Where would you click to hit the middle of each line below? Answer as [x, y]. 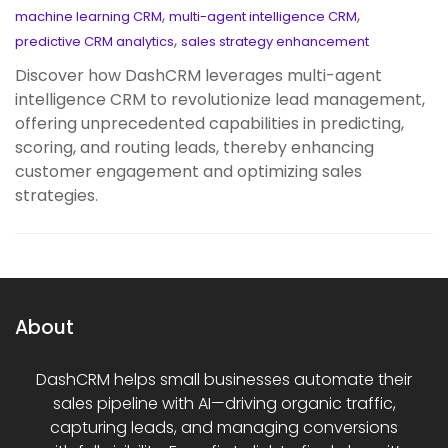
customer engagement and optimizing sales [188, 171]
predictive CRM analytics [94, 41]
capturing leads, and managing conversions [224, 427]
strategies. [56, 195]
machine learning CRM [88, 16]
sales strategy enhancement [275, 41]
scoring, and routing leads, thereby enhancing [194, 147]
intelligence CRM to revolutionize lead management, [220, 99]
